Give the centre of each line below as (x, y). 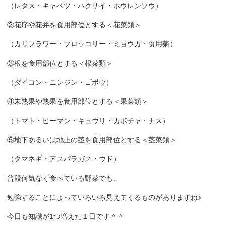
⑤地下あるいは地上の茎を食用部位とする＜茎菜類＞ (92, 140)
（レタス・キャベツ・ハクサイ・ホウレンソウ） (85, 6)
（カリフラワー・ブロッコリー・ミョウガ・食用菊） (92, 44)
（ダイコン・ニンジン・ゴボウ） (60, 82)
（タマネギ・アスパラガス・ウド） (64, 159)
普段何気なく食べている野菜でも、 (64, 178)
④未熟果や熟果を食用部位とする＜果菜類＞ (78, 101)
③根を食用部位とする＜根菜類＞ (60, 63)
